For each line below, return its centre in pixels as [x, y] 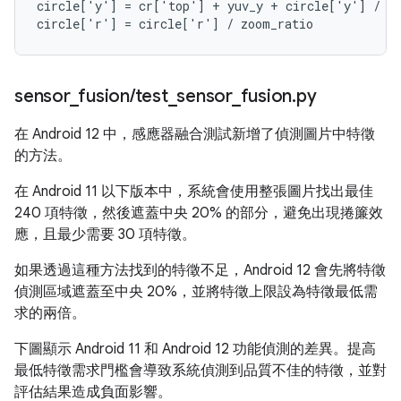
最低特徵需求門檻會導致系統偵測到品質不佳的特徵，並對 [200, 371]
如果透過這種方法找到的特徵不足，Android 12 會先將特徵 [200, 270]
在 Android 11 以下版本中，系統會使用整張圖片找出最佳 [194, 192]
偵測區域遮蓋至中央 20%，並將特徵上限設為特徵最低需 [196, 292]
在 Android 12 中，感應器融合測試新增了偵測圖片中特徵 [195, 134]
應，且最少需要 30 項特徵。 [105, 235]
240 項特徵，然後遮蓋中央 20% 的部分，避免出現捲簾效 [199, 213]
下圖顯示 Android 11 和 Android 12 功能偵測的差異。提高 [195, 349]
